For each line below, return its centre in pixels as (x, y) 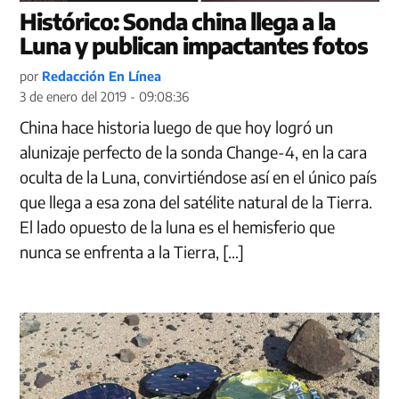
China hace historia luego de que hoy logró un (177, 126)
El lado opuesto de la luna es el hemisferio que (178, 226)
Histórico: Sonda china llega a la (178, 21)
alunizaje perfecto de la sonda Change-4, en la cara (194, 151)
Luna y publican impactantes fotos (194, 45)
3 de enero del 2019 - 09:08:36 (105, 96)
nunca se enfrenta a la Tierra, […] (132, 251)
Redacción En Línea (102, 75)
